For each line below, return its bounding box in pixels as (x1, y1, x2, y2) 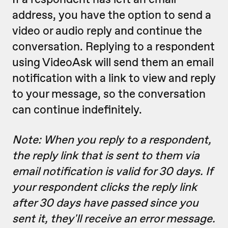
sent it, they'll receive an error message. (12, 211, 215, 226)
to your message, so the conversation (12, 86, 206, 101)
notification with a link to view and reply (12, 70, 216, 85)
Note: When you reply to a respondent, (12, 132, 211, 147)
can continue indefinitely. (12, 102, 142, 117)
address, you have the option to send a (12, 7, 211, 22)
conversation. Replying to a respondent (12, 39, 215, 54)
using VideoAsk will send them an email (12, 54, 214, 70)
